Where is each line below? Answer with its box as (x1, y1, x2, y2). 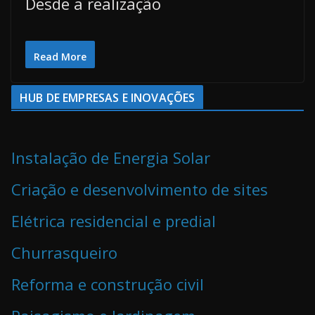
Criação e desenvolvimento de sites (11, 179, 268, 200)
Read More (34, 50, 86, 64)
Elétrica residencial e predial (11, 210, 216, 232)
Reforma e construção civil (11, 274, 204, 295)
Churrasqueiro (11, 242, 117, 264)
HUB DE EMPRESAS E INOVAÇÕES (20, 90, 195, 106)
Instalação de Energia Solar (11, 147, 210, 169)
